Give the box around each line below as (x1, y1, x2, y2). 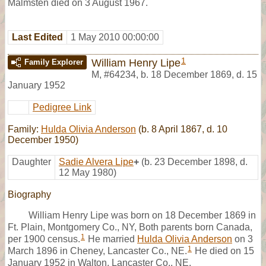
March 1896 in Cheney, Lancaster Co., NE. (8, 245, 187, 256)
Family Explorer (24, 57, 83, 66)
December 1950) (8, 134, 78, 145)
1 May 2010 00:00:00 (71, 31, 159, 42)
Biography (8, 189, 51, 199)
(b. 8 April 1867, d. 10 (136, 123, 227, 134)
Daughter (12, 156, 51, 167)
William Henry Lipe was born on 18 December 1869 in (28, 210, 256, 220)
